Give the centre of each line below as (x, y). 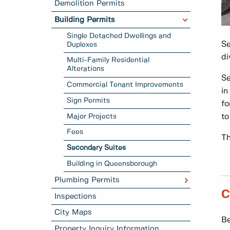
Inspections (76, 196)
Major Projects (92, 116)
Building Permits (85, 20)
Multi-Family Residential (108, 60)
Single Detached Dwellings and (119, 36)
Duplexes (82, 44)
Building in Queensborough (112, 164)
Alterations (86, 69)
